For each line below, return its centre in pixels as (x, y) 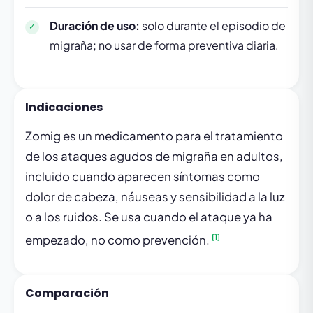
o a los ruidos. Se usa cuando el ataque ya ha (149, 217)
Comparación (67, 293)
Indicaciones (64, 107)
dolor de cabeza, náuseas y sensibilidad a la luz (155, 196)
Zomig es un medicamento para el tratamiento (154, 136)
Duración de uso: (95, 25)
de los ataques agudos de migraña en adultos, (154, 156)
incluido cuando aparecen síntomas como (143, 176)
